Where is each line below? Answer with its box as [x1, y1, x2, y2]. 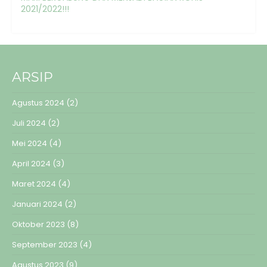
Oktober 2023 [12, 219, 65, 231]
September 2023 [12, 239, 77, 251]
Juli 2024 [12, 117, 46, 129]
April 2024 [12, 158, 51, 170]
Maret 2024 [12, 178, 56, 190]
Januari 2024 [12, 198, 63, 210]
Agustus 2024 [12, 97, 64, 109]
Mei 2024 [12, 138, 47, 150]
